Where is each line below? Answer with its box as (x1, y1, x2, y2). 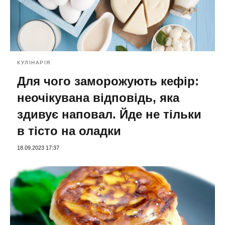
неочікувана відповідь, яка (17, 90, 179, 104)
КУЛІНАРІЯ (17, 59, 51, 65)
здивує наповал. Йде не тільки (17, 107, 201, 121)
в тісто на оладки (17, 124, 121, 138)
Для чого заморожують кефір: (17, 74, 199, 88)
